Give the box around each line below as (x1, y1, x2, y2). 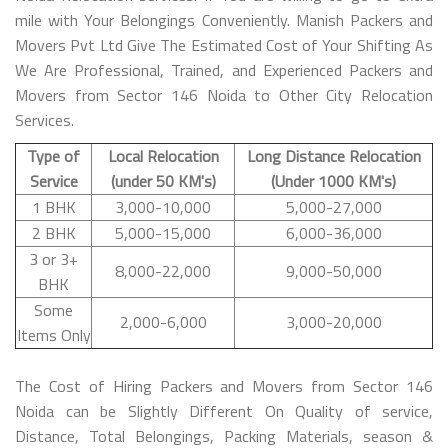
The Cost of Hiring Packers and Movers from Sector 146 (15, 373, 433, 398)
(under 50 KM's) (110, 168, 216, 193)
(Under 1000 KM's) (271, 168, 396, 193)
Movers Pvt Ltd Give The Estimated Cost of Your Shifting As (15, 32, 433, 57)
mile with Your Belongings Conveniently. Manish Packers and (15, 7, 433, 32)
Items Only (16, 322, 91, 347)
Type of (27, 143, 80, 168)
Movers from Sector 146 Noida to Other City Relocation (15, 82, 433, 107)
